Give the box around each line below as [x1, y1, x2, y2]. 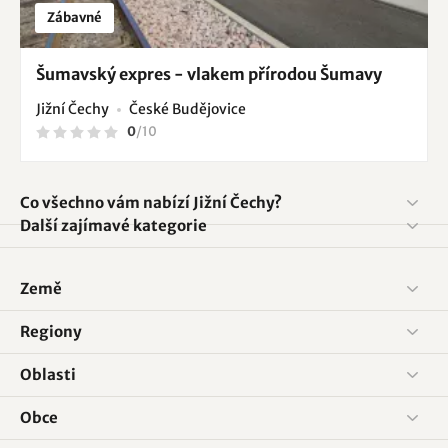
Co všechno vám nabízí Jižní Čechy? [20, 193, 282, 213]
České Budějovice [129, 100, 246, 119]
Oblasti [20, 365, 76, 385]
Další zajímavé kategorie [20, 216, 207, 236]
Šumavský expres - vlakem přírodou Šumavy [36, 64, 382, 85]
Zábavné [47, 9, 102, 27]
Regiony [20, 322, 82, 342]
